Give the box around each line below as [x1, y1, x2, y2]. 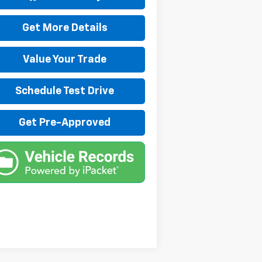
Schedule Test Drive [15, 86, 115, 97]
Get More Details [22, 23, 108, 34]
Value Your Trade [23, 54, 107, 65]
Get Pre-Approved [19, 118, 111, 129]
